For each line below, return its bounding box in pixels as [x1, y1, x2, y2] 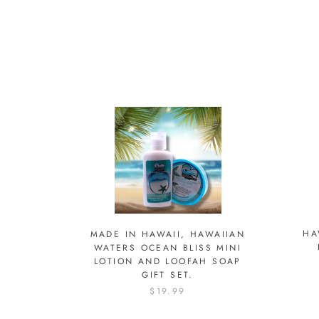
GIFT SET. [142, 268, 194, 282]
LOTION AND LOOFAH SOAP [94, 255, 241, 268]
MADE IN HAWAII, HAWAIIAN [90, 228, 246, 241]
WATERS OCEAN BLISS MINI [93, 241, 242, 255]
